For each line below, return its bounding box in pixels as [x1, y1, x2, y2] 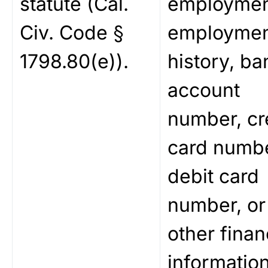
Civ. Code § [20, 21, 124, 44]
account [167, 78, 240, 102]
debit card [167, 165, 259, 188]
